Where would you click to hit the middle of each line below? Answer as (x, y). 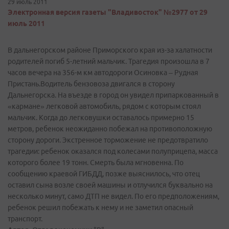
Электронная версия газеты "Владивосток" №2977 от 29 (108, 12)
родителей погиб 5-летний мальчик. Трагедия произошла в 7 (109, 61)
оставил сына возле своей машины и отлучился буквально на (110, 185)
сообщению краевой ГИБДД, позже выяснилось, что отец (104, 174)
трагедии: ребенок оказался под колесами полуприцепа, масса (113, 151)
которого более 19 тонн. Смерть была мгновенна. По (96, 163)
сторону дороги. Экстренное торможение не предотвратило (108, 140)
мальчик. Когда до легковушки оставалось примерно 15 (101, 118)
